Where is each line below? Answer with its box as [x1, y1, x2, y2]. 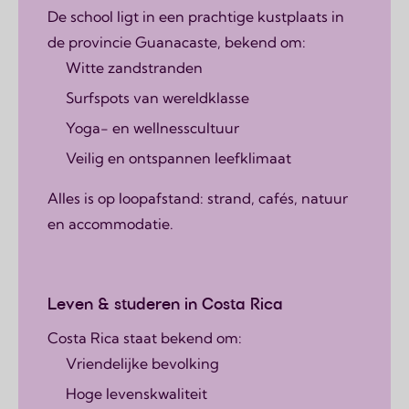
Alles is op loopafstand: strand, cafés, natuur [47, 189, 348, 208]
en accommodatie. [47, 215, 173, 234]
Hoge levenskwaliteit [66, 384, 207, 404]
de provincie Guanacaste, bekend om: [47, 33, 306, 52]
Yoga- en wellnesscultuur [66, 119, 239, 138]
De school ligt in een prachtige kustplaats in [47, 7, 344, 26]
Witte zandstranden [66, 58, 203, 78]
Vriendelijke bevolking [66, 354, 219, 373]
